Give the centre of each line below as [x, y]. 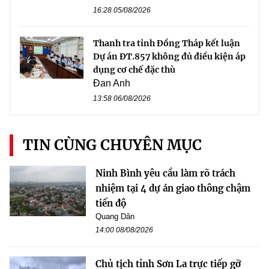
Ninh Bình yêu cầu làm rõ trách [165, 173]
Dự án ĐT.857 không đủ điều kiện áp [169, 56]
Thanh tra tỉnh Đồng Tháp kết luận [167, 43]
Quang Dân [115, 216]
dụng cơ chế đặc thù [134, 69]
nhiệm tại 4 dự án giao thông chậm [173, 188]
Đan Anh [112, 83]
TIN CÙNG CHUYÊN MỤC [112, 145]
